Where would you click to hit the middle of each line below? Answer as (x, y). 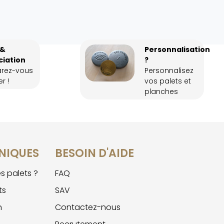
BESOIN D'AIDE (94, 153)
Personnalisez (169, 71)
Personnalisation (177, 49)
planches (161, 92)
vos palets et (167, 81)
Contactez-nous (87, 207)
